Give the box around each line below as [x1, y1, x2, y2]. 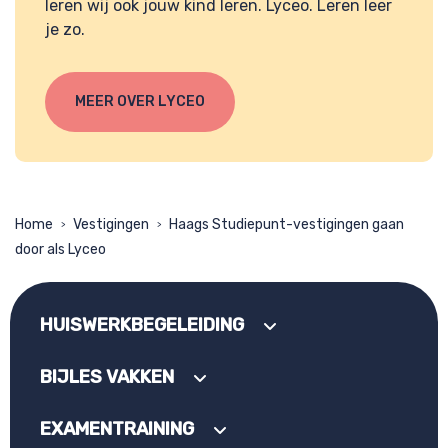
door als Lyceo [15, 241, 106, 259]
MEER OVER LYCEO [75, 93, 205, 111]
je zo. [45, 20, 85, 40]
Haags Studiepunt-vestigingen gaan [169, 216, 404, 234]
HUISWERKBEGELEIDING [40, 314, 244, 337]
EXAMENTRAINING [40, 418, 194, 441]
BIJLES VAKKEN [40, 366, 174, 389]
